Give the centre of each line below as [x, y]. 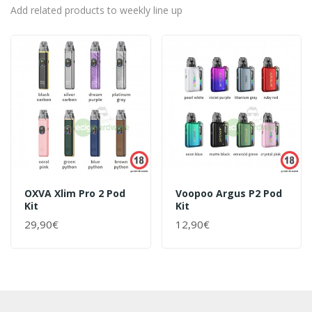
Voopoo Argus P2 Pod [228, 193]
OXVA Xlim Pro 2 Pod [75, 193]
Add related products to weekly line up [96, 10]
